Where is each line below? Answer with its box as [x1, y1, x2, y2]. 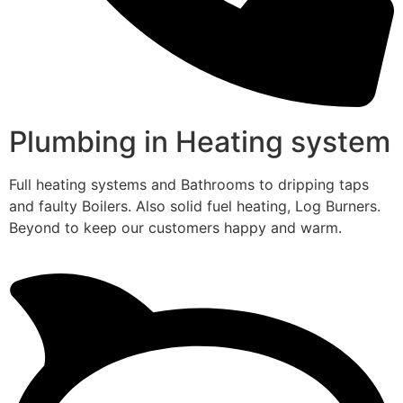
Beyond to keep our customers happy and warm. [9, 219, 342, 237]
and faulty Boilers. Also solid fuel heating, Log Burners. [9, 197, 381, 216]
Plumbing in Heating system [9, 124, 390, 160]
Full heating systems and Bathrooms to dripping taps [9, 175, 369, 194]
